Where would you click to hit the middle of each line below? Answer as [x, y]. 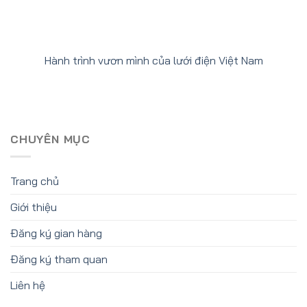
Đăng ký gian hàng [56, 233]
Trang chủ [35, 181]
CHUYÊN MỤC [51, 139]
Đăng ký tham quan [59, 259]
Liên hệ [28, 285]
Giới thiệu [34, 207]
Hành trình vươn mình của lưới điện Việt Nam [153, 61]
